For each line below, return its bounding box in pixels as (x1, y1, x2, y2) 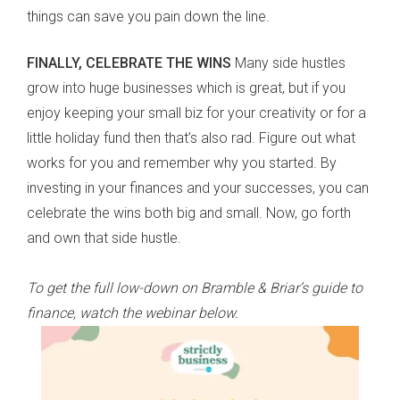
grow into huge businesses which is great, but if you (27, 79, 346, 96)
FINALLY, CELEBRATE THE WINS (27, 54, 235, 71)
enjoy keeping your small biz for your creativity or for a (27, 104, 366, 121)
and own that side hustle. (27, 229, 181, 246)
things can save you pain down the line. (27, 7, 270, 25)
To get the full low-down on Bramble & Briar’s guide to (27, 279, 362, 296)
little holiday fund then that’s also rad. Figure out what (27, 129, 355, 146)
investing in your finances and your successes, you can (27, 179, 369, 196)
